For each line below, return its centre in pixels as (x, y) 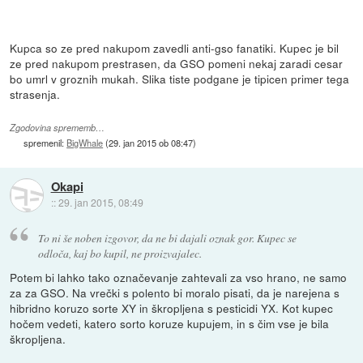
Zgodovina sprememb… (58, 128)
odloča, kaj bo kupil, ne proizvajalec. (120, 253)
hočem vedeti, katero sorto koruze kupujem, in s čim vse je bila (170, 323)
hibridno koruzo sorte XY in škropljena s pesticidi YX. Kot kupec (172, 307)
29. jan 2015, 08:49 (100, 203)
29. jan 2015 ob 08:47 (151, 143)
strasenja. (35, 94)
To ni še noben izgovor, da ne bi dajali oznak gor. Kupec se (167, 237)
